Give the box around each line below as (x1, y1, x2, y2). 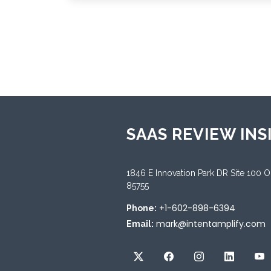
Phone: (126, 203, 157, 213)
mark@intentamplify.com (156, 217, 266, 230)
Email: (126, 218, 154, 229)
